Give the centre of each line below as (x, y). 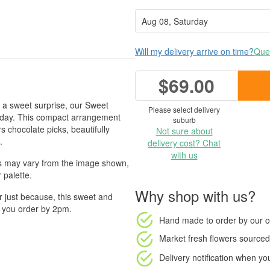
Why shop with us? (195, 196)
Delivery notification (196, 257)
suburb (184, 120)
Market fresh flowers (198, 238)
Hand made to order (198, 220)
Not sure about (184, 131)
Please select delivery (184, 109)
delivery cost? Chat (184, 143)
